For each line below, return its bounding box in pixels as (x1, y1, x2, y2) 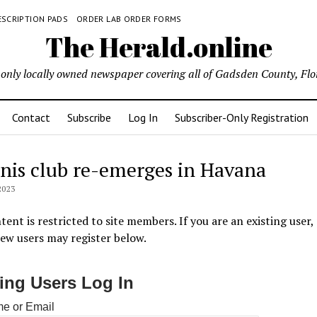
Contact (11, 110, 50, 125)
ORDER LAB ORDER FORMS (76, 13, 182, 24)
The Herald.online (45, 29, 272, 65)
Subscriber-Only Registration (174, 110, 309, 125)
